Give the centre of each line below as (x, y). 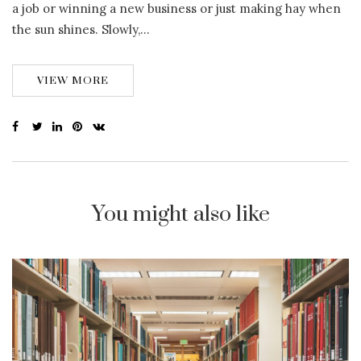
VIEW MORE (73, 81)
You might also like (180, 215)
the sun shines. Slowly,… (81, 30)
